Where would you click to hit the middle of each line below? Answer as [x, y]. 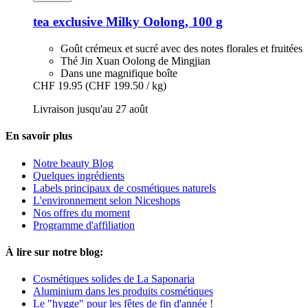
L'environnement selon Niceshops [107, 200]
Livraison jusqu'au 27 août [90, 109]
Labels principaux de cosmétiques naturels [124, 188]
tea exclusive [68, 22]
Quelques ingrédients [79, 175]
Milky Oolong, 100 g [163, 22]
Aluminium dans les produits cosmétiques [123, 291]
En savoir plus [39, 136]
